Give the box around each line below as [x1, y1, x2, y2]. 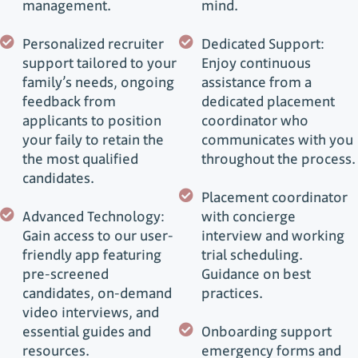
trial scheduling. [201, 245, 303, 265]
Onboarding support [201, 321, 332, 342]
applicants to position [22, 110, 161, 131]
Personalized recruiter [22, 34, 164, 54]
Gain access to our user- [22, 225, 173, 246]
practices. [201, 283, 263, 304]
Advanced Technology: [22, 206, 165, 227]
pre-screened [22, 264, 109, 284]
